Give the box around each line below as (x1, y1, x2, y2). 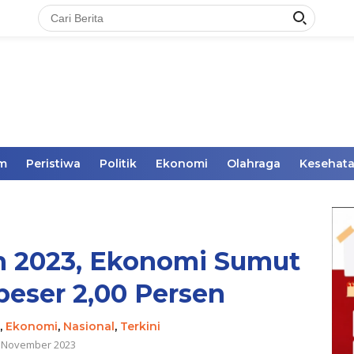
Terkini (119, 319, 160, 333)
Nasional (62, 319, 115, 333)
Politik (100, 156, 137, 171)
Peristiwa (26, 156, 81, 171)
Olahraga (227, 156, 281, 171)
